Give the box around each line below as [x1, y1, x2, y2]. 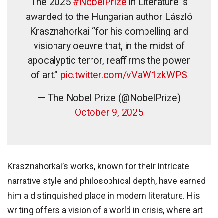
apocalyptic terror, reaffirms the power [28, 54, 190, 66]
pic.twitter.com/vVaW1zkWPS [60, 69, 187, 81]
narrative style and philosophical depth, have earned [7, 175, 206, 186]
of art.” [31, 69, 60, 81]
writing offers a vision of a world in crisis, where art [7, 204, 203, 215]
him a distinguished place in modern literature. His [7, 190, 200, 200]
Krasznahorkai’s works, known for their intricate [7, 161, 189, 171]
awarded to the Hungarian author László [25, 11, 193, 22]
